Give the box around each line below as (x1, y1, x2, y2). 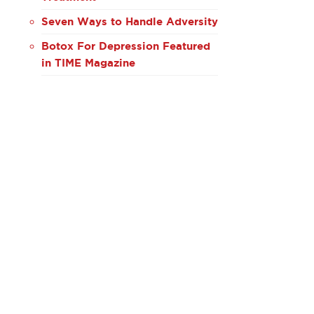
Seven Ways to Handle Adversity (41, 15, 218, 27)
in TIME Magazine (41, 56, 135, 69)
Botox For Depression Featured (41, 39, 210, 52)
